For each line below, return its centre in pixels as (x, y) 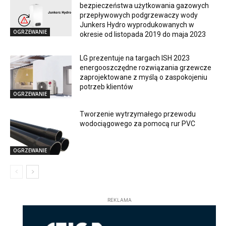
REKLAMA (119, 200)
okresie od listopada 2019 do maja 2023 (143, 34)
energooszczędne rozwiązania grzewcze (146, 67)
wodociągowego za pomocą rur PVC (138, 124)
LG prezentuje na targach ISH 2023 (135, 58)
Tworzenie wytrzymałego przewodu (138, 114)
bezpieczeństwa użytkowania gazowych (145, 5)
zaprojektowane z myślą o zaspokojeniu (144, 77)
